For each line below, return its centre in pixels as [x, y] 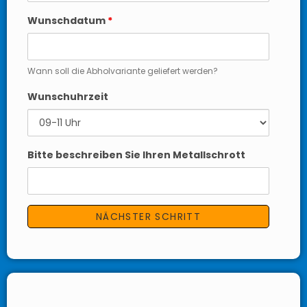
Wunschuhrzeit [68, 97]
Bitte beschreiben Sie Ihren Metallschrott [136, 155]
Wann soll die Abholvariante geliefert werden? [123, 71]
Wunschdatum [67, 21]
